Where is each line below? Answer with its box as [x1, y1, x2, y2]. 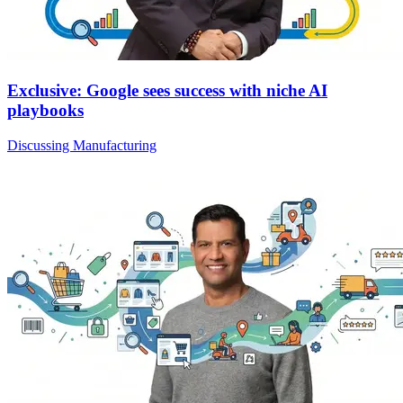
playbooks [7, 100, 84, 120]
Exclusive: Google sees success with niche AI [7, 80, 327, 100]
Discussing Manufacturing [7, 137, 157, 153]
